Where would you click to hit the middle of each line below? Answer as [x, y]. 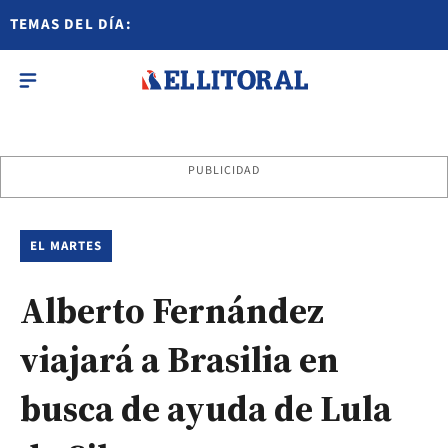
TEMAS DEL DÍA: [71, 24]
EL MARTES [66, 246]
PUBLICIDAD [224, 170]
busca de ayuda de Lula [206, 408]
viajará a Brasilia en [179, 359]
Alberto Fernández [172, 310]
